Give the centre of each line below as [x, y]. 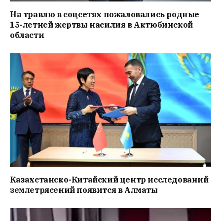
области [27, 35]
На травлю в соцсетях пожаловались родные [105, 15]
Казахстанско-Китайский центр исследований [109, 179]
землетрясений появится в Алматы [84, 190]
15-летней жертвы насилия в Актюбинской [101, 25]
